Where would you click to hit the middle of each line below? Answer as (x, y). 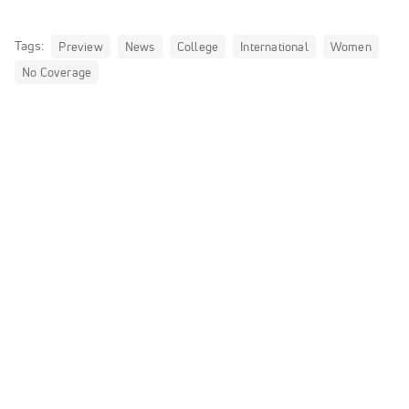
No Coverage (57, 72)
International (274, 47)
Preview (81, 47)
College (198, 47)
